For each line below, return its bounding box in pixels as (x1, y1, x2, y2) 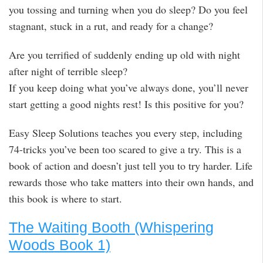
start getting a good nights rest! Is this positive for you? (9, 97, 244, 112)
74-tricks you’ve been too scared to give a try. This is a (9, 141, 241, 156)
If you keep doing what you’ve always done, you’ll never (9, 80, 248, 95)
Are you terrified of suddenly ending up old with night (9, 48, 240, 62)
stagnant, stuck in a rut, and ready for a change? (9, 19, 213, 33)
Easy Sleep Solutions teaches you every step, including (9, 125, 242, 140)
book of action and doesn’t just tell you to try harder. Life (9, 158, 252, 173)
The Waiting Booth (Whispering (9, 219, 214, 236)
